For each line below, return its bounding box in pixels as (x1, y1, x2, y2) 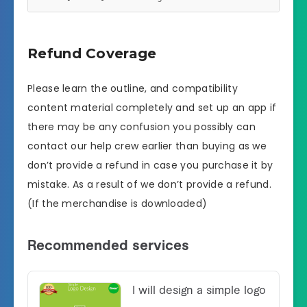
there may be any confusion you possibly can (27, 120, 256, 134)
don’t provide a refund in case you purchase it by (27, 158, 273, 173)
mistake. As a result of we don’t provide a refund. (27, 177, 271, 192)
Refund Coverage (27, 45, 157, 62)
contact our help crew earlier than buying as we (27, 139, 267, 153)
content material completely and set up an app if (27, 101, 277, 115)
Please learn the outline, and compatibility (27, 82, 238, 96)
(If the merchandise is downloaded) (27, 197, 208, 211)
